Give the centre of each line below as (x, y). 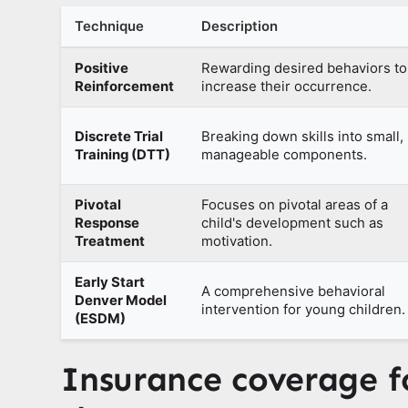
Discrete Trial (119, 137)
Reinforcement (125, 87)
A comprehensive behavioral (294, 292)
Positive (102, 69)
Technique (110, 27)
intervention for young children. (304, 310)
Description (240, 27)
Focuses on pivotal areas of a (295, 205)
